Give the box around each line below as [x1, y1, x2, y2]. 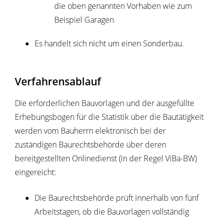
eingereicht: [15, 167, 56, 178]
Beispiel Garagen [54, 14, 114, 26]
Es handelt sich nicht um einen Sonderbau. [35, 38, 184, 49]
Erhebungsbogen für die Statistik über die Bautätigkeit [15, 111, 204, 123]
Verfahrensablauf [15, 74, 101, 89]
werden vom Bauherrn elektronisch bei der [15, 125, 166, 137]
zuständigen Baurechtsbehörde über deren [15, 139, 166, 150]
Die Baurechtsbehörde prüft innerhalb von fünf [35, 192, 199, 204]
